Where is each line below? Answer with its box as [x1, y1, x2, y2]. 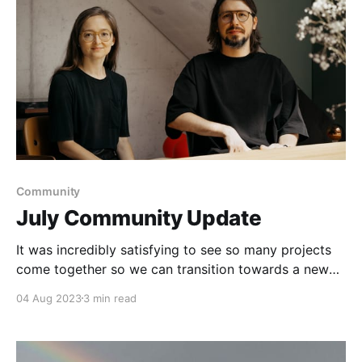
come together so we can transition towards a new [16, 260, 329, 277]
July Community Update [16, 204, 262, 230]
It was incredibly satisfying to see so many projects [16, 241, 331, 258]
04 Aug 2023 [16, 291, 82, 305]
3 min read [83, 291, 137, 305]
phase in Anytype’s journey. [16, 280, 182, 297]
